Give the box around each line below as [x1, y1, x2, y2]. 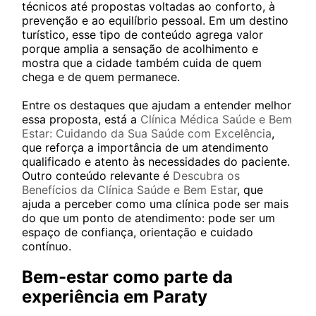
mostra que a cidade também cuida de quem [22, 56, 262, 70]
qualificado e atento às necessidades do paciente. [22, 154, 290, 169]
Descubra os [173, 169, 240, 183]
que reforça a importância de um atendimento [22, 140, 269, 154]
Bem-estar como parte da [22, 267, 233, 287]
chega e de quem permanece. [22, 70, 180, 84]
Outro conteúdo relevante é [22, 169, 173, 183]
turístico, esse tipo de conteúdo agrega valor [22, 28, 263, 42]
